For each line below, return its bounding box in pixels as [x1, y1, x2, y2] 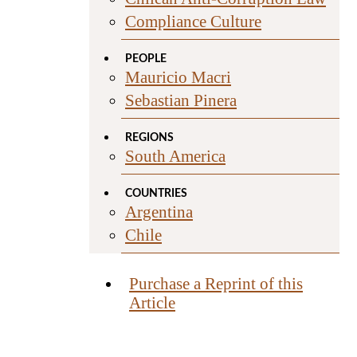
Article [129, 292, 175, 312]
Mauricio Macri [125, 67, 231, 86]
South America [125, 146, 226, 165]
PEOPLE [125, 53, 167, 65]
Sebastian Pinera [125, 90, 237, 109]
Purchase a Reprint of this [129, 273, 303, 292]
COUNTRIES [125, 187, 187, 199]
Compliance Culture [125, 11, 261, 30]
